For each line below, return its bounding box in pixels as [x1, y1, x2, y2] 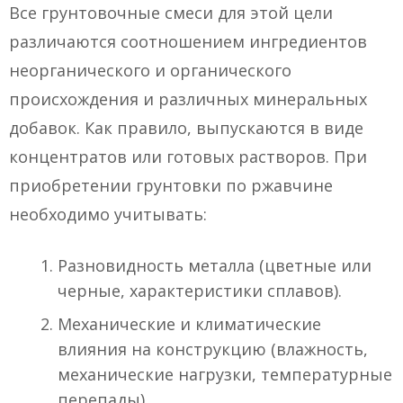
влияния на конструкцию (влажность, [58, 338, 368, 361]
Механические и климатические [58, 313, 321, 336]
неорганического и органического [9, 59, 291, 82]
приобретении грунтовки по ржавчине [9, 175, 333, 197]
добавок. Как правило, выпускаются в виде [9, 117, 363, 139]
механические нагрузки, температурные [58, 363, 392, 386]
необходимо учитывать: [9, 203, 207, 226]
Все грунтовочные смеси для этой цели [9, 2, 333, 24]
